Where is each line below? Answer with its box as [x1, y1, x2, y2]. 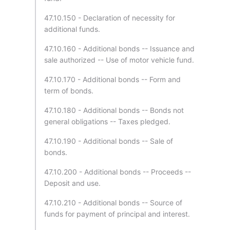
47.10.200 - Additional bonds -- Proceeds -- [44, 167, 191, 176]
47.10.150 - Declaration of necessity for [44, 13, 175, 22]
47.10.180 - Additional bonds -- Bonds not [44, 106, 184, 114]
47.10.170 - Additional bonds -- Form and [44, 75, 181, 84]
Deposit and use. [44, 179, 101, 187]
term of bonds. [44, 86, 93, 95]
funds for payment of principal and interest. [44, 209, 190, 218]
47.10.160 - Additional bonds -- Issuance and [44, 44, 195, 53]
